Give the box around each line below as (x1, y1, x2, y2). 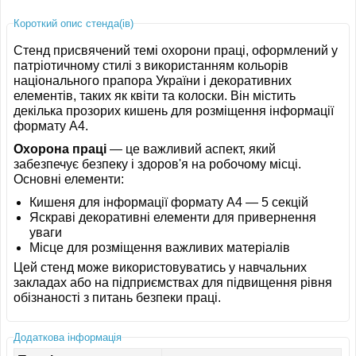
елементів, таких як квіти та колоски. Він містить (14, 88, 296, 103)
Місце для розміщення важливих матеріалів (29, 240, 291, 254)
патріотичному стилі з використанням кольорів (14, 58, 289, 72)
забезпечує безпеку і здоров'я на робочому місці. (14, 157, 302, 171)
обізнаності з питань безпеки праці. (14, 291, 222, 305)
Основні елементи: (14, 172, 125, 186)
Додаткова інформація (14, 331, 122, 343)
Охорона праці (14, 141, 107, 156)
